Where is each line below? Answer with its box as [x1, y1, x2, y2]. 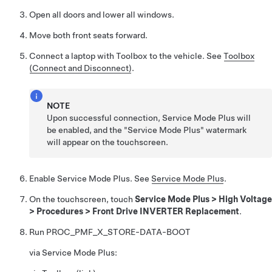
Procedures [36, 206, 83, 216]
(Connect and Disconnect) [29, 63, 132, 73]
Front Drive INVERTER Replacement [92, 206, 239, 216]
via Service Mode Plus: [29, 247, 117, 257]
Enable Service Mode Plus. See [29, 173, 151, 183]
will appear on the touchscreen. [47, 137, 169, 147]
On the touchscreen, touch [29, 194, 135, 204]
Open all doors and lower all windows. [29, 9, 174, 19]
